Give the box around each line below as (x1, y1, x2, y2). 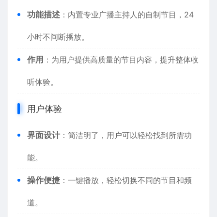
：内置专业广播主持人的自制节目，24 (60, 10, 194, 19)
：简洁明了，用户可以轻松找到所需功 (60, 130, 192, 140)
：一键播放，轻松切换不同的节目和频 (60, 175, 192, 185)
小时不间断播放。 (27, 32, 89, 42)
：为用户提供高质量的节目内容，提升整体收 (44, 55, 199, 64)
